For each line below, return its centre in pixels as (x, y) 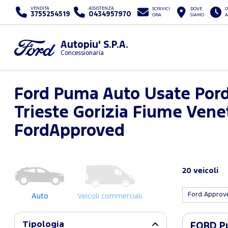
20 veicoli (200, 171)
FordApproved (69, 131)
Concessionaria (82, 53)
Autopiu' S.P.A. (94, 45)
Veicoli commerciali (110, 196)
